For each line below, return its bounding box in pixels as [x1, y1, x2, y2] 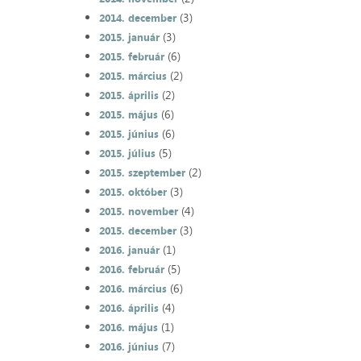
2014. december [98, 10, 176, 26]
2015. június [98, 127, 159, 142]
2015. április [98, 88, 159, 103]
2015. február [98, 49, 164, 64]
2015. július [98, 146, 156, 161]
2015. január [98, 30, 160, 45]
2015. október [98, 185, 167, 200]
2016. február [98, 262, 164, 277]
